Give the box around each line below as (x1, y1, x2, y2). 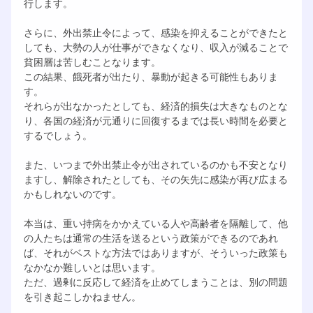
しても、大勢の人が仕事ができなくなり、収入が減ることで (23, 39, 288, 54)
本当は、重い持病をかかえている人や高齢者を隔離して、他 (23, 215, 288, 230)
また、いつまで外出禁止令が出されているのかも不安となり (23, 156, 288, 171)
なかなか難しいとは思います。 (23, 259, 161, 274)
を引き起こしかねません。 (23, 289, 141, 303)
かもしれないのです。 (23, 186, 122, 201)
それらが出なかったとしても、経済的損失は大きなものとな (23, 98, 288, 112)
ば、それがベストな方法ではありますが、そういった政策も (23, 245, 288, 259)
